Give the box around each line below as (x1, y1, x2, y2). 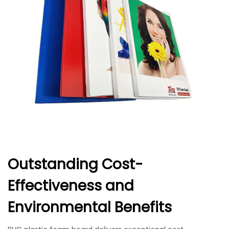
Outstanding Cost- (8, 154, 143, 174)
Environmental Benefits (8, 197, 172, 217)
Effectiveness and (8, 176, 134, 196)
